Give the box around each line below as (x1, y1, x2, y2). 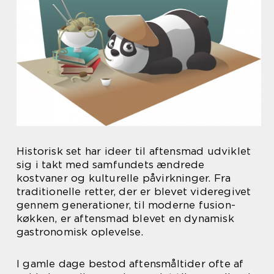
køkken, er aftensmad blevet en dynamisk (17, 212, 234, 224)
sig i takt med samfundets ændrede (17, 158, 205, 171)
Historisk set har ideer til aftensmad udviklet (17, 145, 251, 157)
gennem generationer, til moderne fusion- (17, 199, 236, 211)
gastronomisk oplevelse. (17, 226, 144, 238)
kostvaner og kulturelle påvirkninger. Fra (17, 172, 231, 184)
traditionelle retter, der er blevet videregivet (17, 185, 251, 198)
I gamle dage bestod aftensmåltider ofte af (17, 257, 244, 270)
